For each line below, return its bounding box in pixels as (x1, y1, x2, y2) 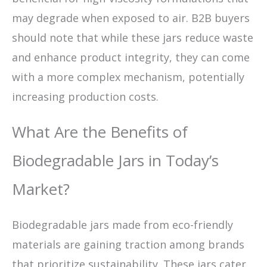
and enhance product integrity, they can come (12, 49, 250, 64)
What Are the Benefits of (12, 120, 188, 142)
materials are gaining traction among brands (12, 237, 244, 252)
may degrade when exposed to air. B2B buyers (12, 10, 250, 25)
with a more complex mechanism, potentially (12, 69, 244, 84)
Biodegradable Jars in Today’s (12, 149, 219, 171)
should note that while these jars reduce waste (12, 30, 253, 45)
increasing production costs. (12, 89, 159, 104)
